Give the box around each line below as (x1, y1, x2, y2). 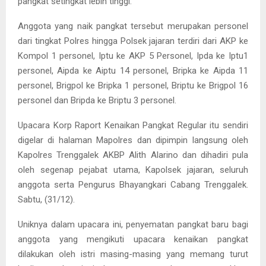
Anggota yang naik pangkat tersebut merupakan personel (18, 20, 248, 31)
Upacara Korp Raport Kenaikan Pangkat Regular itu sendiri (18, 119, 248, 131)
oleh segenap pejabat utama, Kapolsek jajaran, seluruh (18, 164, 248, 175)
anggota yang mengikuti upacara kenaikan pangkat (18, 233, 248, 245)
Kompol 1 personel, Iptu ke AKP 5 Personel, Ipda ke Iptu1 (18, 50, 248, 61)
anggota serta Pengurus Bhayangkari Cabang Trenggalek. (18, 179, 248, 190)
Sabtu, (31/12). (18, 194, 75, 205)
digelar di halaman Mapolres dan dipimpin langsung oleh (18, 134, 248, 145)
